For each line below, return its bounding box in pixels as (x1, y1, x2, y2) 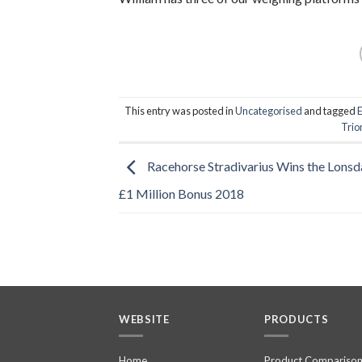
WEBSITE (119, 313, 170, 326)
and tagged (302, 104, 358, 118)
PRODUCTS (264, 313, 329, 326)
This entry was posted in (124, 104, 236, 118)
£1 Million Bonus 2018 (119, 185, 244, 201)
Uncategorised (235, 104, 303, 118)
